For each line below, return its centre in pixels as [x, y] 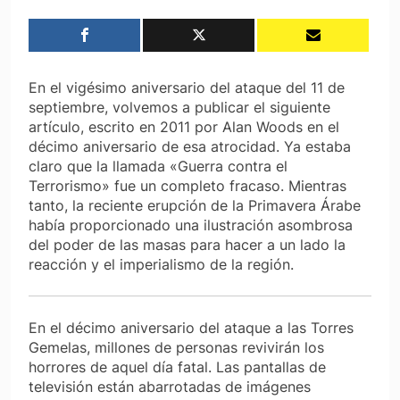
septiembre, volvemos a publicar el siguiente [179, 107]
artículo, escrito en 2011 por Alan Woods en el [184, 126]
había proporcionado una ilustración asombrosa [191, 225]
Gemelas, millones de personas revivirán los [176, 347]
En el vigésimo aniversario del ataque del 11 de [187, 87]
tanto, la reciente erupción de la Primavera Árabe [195, 205]
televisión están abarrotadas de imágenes [170, 386]
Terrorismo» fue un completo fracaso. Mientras [187, 185]
